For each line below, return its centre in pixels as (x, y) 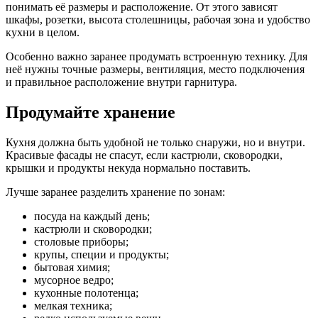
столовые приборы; (81, 242)
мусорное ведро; (74, 280)
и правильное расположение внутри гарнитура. (121, 82)
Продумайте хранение (91, 113)
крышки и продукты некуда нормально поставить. (128, 168)
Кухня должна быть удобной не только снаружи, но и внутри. (155, 143)
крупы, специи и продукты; (102, 255)
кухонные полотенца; (86, 293)
